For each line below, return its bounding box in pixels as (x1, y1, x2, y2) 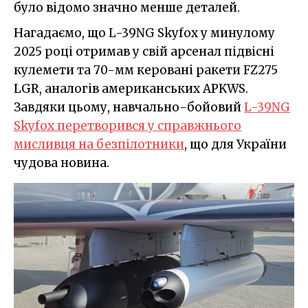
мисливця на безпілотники (14, 136, 184, 152)
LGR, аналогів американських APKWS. (14, 80, 248, 96)
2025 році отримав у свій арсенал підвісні (14, 43, 274, 59)
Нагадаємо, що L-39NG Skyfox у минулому (14, 25, 275, 41)
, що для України (184, 136, 287, 152)
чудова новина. (14, 155, 109, 170)
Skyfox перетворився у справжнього (14, 118, 241, 133)
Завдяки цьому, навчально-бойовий (14, 99, 244, 115)
